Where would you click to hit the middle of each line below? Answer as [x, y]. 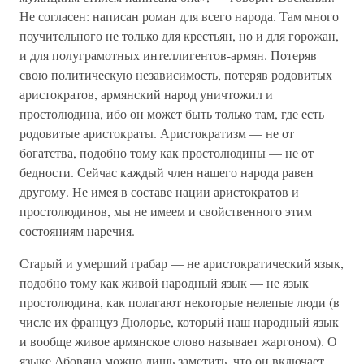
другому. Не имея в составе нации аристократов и [159, 191]
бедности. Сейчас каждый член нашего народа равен [167, 172]
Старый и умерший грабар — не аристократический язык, [182, 263]
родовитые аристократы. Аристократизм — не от [157, 133]
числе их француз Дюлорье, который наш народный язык [179, 321]
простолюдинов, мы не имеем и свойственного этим [166, 211]
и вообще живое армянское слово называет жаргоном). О [178, 341]
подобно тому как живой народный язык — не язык [164, 282]
